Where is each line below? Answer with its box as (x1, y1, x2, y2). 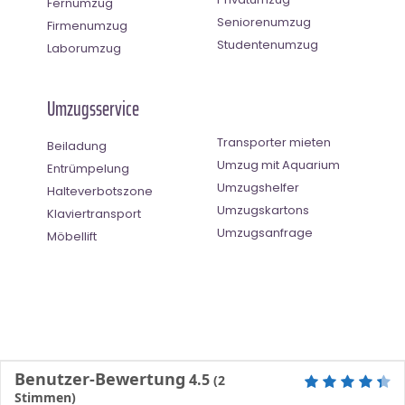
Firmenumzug (47, 16, 127, 34)
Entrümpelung (47, 159, 129, 177)
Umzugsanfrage (217, 223, 313, 241)
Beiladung (47, 137, 107, 155)
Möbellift (47, 227, 97, 245)
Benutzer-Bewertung (14, 367, 185, 390)
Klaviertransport (47, 204, 141, 222)
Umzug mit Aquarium (217, 155, 340, 174)
